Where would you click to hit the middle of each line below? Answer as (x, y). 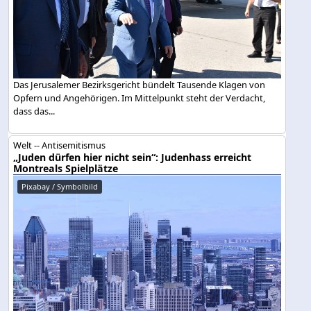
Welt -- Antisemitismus (60, 145)
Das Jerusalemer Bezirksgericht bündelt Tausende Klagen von (140, 84)
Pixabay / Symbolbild (60, 187)
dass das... (34, 111)
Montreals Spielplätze (66, 169)
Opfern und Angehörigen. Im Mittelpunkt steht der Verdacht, (140, 98)
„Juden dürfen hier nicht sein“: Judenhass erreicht (133, 158)
